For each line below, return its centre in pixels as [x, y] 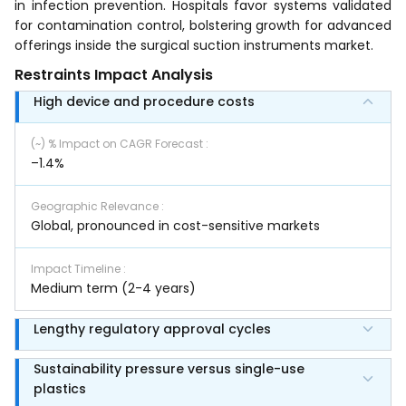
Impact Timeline [77, 268]
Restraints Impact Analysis [114, 74]
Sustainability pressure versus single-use [169, 368]
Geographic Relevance [96, 206]
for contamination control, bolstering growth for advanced [203, 25]
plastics [60, 388]
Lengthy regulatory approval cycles [152, 329]
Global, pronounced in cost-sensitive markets [175, 225]
